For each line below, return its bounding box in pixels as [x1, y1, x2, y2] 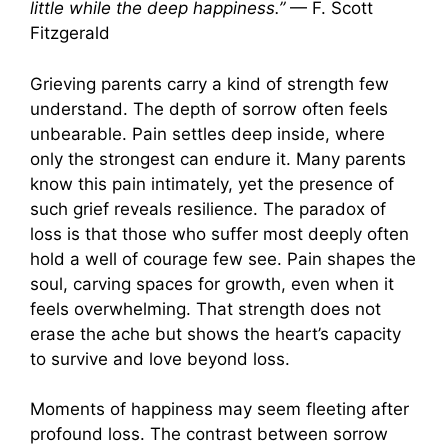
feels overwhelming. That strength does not [30, 298, 381, 319]
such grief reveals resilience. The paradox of [30, 198, 386, 219]
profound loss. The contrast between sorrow [30, 424, 388, 445]
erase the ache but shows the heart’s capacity [30, 323, 401, 344]
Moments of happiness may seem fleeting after [30, 399, 409, 420]
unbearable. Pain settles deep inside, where [30, 123, 385, 144]
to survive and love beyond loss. [30, 348, 290, 369]
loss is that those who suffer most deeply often [30, 223, 409, 244]
